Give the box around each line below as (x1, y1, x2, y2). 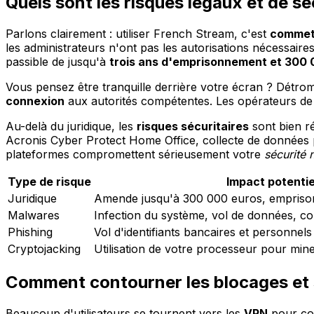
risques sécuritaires (137, 119, 249, 134)
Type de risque (8, 175, 91, 189)
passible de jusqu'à (6, 55, 109, 69)
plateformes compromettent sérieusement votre (6, 147, 264, 162)
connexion (6, 94, 64, 109)
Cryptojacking (8, 242, 81, 257)
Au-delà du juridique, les (6, 119, 137, 134)
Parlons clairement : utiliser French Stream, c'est (6, 27, 270, 41)
